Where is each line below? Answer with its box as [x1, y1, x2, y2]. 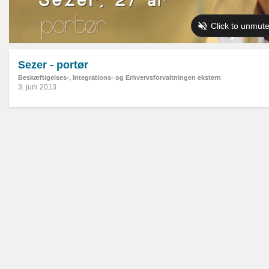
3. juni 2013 [18, 83, 56, 92]
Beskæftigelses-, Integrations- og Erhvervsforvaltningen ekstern [18, 74, 221, 82]
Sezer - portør [18, 59, 88, 71]
